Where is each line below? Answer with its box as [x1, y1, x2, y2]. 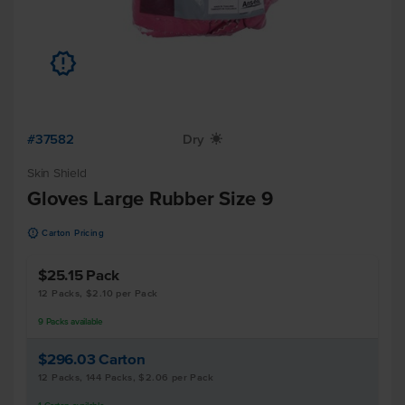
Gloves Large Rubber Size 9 [27, 187, 273, 209]
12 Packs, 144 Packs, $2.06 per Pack [38, 372, 213, 382]
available [68, 316, 103, 326]
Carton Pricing [42, 228, 105, 238]
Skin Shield [27, 166, 87, 180]
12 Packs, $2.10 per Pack [38, 287, 158, 298]
